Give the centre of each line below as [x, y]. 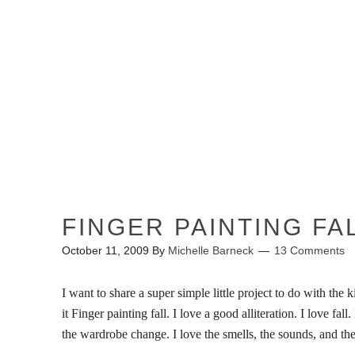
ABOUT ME [281, 158]
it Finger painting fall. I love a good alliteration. [181, 313]
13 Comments [309, 250]
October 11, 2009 [105, 250]
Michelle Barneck [210, 250]
